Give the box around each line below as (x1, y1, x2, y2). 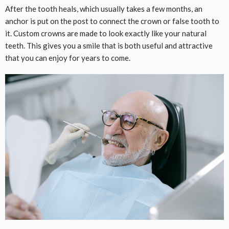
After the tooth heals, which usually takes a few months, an (5, 4, 202, 13)
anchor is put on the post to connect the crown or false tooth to (5, 16, 219, 26)
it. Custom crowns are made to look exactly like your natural (5, 28, 207, 38)
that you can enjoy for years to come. (5, 53, 130, 62)
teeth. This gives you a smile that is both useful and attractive (5, 40, 213, 50)
